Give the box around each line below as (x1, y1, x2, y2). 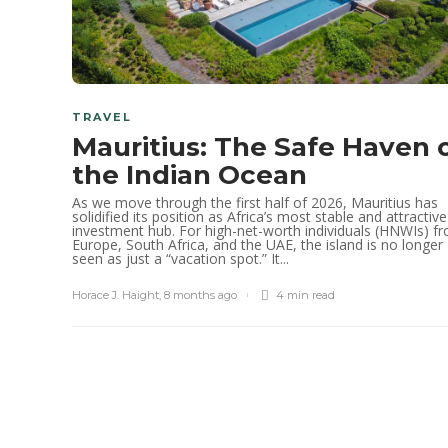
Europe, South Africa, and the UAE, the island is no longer (72, 234, 443, 254)
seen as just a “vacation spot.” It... (72, 248, 289, 268)
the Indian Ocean (72, 158, 314, 191)
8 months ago (164, 287, 237, 302)
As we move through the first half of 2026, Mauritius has (72, 192, 438, 212)
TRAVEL (72, 109, 132, 124)
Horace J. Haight (72, 287, 159, 302)
